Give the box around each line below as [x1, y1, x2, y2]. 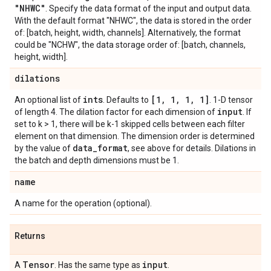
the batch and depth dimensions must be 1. [15, 155, 179, 165]
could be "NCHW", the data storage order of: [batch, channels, [15, 40, 246, 50]
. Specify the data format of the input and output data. [45, 4, 252, 13]
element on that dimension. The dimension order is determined [15, 131, 255, 141]
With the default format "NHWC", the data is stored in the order [15, 16, 252, 25]
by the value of [15, 143, 73, 153]
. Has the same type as [54, 260, 142, 270]
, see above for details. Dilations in [128, 143, 256, 153]
